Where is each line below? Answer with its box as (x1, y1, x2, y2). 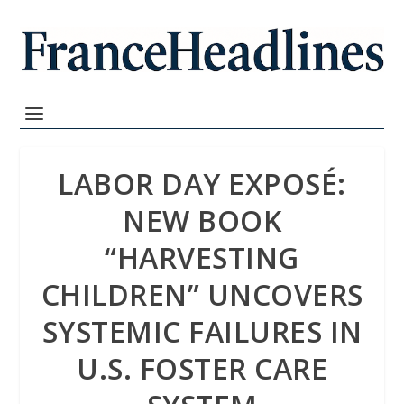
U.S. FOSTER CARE (77, 349, 327, 388)
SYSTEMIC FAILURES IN (41, 312, 363, 351)
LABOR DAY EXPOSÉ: (58, 164, 346, 203)
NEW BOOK (123, 201, 281, 240)
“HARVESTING (105, 238, 299, 277)
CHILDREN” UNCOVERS (41, 275, 363, 314)
